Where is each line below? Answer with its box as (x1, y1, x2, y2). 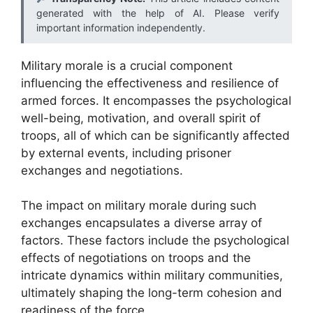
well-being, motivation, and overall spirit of (21, 110, 261, 125)
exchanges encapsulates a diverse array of (21, 216, 262, 230)
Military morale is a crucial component (21, 58, 233, 73)
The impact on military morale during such (21, 198, 256, 212)
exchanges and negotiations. (21, 163, 183, 177)
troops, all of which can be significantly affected (21, 128, 290, 143)
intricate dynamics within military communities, (21, 268, 283, 282)
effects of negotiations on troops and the (21, 251, 251, 265)
